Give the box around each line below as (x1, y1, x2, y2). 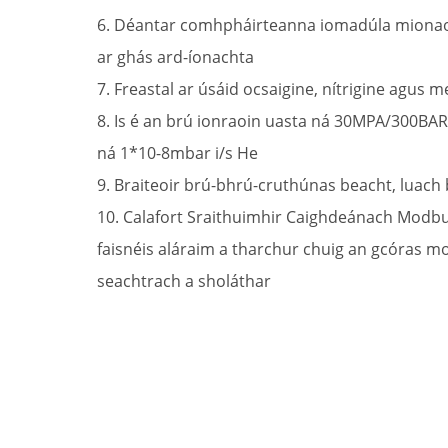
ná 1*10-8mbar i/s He (97, 141, 258, 164)
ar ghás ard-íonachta (97, 45, 254, 68)
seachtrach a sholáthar (97, 269, 271, 292)
